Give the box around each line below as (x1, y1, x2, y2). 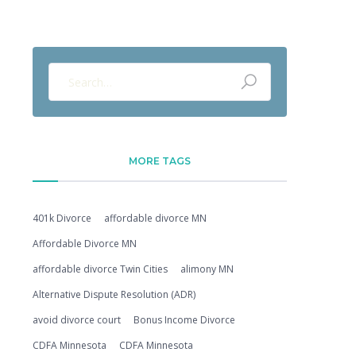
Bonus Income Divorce (133, 313, 235, 327)
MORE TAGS (129, 155, 191, 167)
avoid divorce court (33, 313, 121, 327)
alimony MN (180, 262, 234, 276)
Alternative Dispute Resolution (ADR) (33, 288, 195, 301)
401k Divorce (33, 211, 91, 225)
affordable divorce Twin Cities (33, 262, 168, 276)
